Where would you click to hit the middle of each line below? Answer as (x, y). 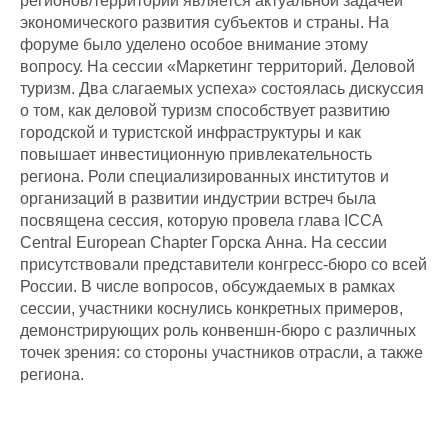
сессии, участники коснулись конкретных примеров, (211, 308)
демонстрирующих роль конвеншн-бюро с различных (218, 330)
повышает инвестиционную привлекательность (196, 154)
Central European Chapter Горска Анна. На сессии (203, 242)
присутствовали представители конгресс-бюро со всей (223, 264)
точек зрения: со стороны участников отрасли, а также (221, 352)
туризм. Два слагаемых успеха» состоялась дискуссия (222, 88)
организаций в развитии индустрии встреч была (198, 198)
